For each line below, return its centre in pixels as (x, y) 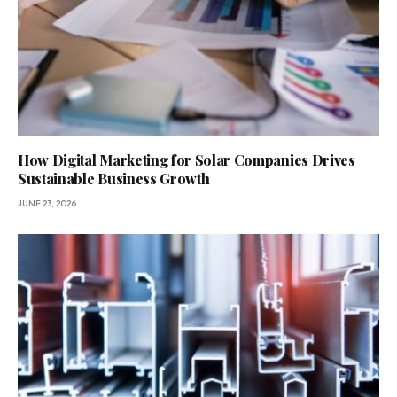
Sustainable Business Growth (114, 179)
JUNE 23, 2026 (47, 204)
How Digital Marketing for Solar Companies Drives (187, 160)
